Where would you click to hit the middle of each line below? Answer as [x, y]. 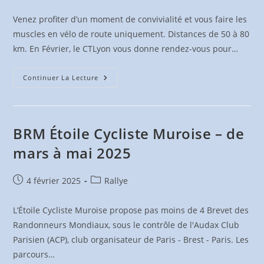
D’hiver [114, 86]
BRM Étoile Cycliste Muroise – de [129, 133]
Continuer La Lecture [61, 77]
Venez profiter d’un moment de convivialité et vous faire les [130, 19]
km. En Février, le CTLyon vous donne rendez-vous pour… [126, 49]
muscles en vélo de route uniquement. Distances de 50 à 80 [131, 34]
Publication [35, 180]
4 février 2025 [54, 181]
